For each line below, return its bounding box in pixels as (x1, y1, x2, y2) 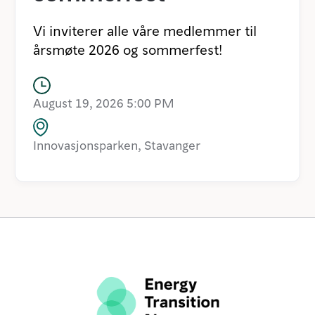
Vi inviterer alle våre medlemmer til (33, 20, 257, 39)
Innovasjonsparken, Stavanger (33, 136, 200, 153)
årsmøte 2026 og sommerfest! (33, 39, 222, 58)
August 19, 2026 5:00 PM (33, 94, 174, 110)
